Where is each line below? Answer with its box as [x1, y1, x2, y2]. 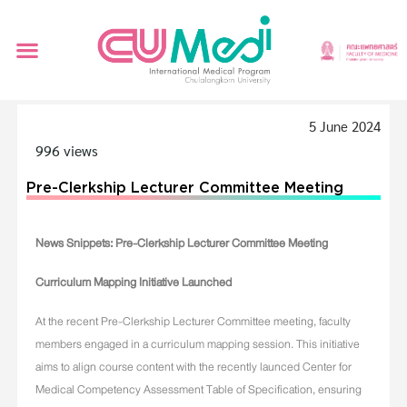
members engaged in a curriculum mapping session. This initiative [35, 334, 360, 355]
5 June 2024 [309, 117, 381, 135]
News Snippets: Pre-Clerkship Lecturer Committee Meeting [35, 233, 328, 254]
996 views [35, 141, 98, 161]
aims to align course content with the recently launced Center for [35, 357, 352, 378]
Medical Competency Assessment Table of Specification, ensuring [35, 380, 362, 401]
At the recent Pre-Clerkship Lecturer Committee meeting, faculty [35, 312, 351, 333]
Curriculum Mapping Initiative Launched [35, 273, 232, 293]
